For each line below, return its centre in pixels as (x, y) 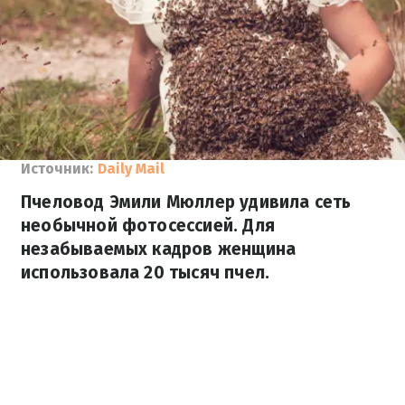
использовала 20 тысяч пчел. (146, 273)
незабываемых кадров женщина (159, 249)
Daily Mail (131, 169)
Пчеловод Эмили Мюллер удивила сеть (186, 202)
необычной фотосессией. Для (148, 226)
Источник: (57, 169)
